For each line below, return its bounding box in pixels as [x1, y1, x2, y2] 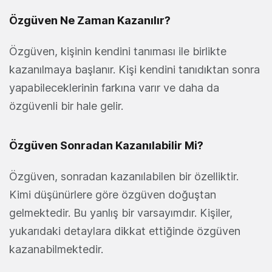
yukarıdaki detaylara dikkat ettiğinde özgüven [9, 225, 240, 238]
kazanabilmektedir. [9, 243, 103, 256]
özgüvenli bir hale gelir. [9, 100, 123, 113]
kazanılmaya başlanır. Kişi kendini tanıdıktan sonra [9, 63, 260, 76]
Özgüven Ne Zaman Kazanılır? [9, 14, 171, 27]
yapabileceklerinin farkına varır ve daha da [9, 81, 219, 95]
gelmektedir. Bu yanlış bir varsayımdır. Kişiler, [9, 206, 233, 220]
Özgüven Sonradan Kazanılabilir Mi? [9, 139, 203, 152]
